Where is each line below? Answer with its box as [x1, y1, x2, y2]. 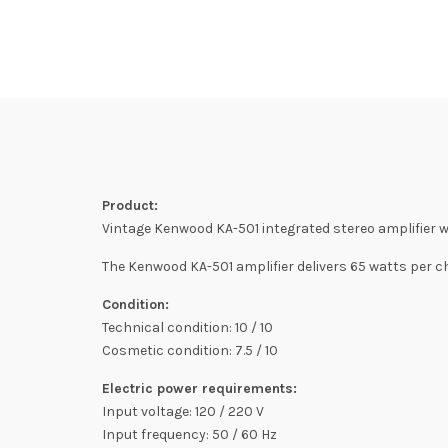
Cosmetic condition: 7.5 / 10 [102, 342, 278, 359]
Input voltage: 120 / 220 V [102, 403, 264, 420]
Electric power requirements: [102, 380, 297, 397]
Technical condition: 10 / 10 [102, 319, 273, 336]
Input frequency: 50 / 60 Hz [102, 426, 277, 443]
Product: [102, 197, 158, 214]
